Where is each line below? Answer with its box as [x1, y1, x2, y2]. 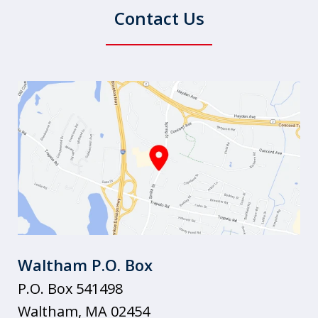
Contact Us [114, 6, 204, 30]
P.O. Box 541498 [18, 279, 123, 298]
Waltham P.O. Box [18, 254, 153, 275]
